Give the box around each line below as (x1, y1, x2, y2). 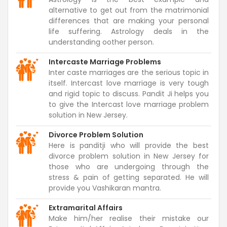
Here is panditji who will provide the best (49, 140, 209, 150)
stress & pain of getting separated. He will (49, 172, 209, 182)
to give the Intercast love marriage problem (49, 99, 209, 109)
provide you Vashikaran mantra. (49, 182, 161, 193)
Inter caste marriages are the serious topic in (49, 67, 209, 78)
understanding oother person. (49, 36, 154, 47)
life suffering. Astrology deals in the (49, 26, 209, 36)
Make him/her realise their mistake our (49, 213, 209, 223)
